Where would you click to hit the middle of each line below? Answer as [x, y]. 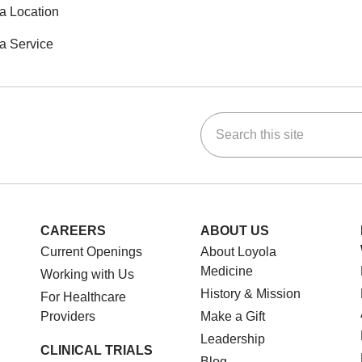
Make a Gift [233, 316]
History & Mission [250, 293]
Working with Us [87, 274]
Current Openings [91, 251]
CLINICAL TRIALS [97, 350]
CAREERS [73, 230]
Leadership [233, 339]
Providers [68, 316]
